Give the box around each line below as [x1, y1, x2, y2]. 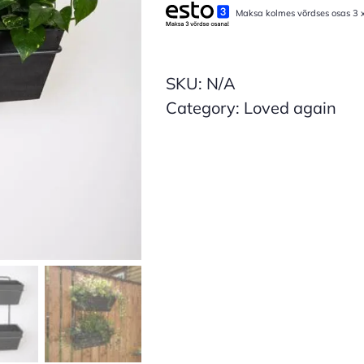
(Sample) [214, 82, 281, 103]
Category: [166, 97, 244, 118]
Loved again [244, 97, 336, 118]
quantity [214, 106, 278, 128]
